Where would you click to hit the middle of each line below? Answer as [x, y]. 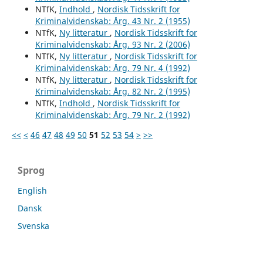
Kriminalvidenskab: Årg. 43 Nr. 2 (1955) [112, 21]
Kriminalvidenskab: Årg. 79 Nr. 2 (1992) [112, 114]
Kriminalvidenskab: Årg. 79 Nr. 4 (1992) [112, 68]
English [32, 190]
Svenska [33, 225]
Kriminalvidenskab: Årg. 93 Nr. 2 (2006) [112, 44]
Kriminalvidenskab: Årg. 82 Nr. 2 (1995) [112, 91]
